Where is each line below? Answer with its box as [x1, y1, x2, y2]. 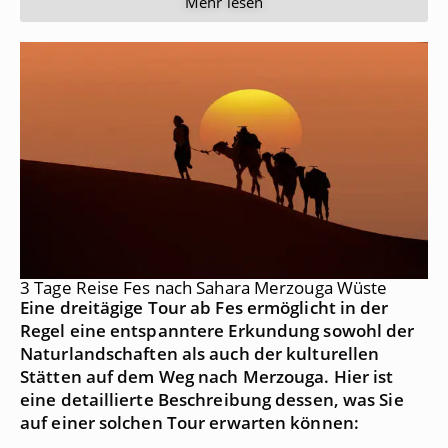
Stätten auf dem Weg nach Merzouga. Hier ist [20, 365, 394, 389]
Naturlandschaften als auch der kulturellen [20, 342, 380, 366]
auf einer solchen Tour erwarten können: [20, 411, 359, 435]
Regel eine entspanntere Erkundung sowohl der [20, 319, 415, 343]
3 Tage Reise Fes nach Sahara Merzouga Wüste [20, 276, 388, 300]
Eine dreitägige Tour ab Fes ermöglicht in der [20, 296, 389, 320]
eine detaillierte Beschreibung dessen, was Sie [20, 388, 404, 412]
